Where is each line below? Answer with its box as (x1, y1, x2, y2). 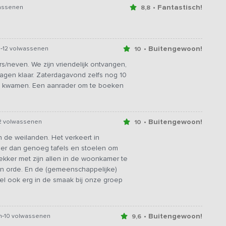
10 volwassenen (4, 212, 50, 220)
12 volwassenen (3, 45, 48, 52)
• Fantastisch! (153, 3, 202, 12)
